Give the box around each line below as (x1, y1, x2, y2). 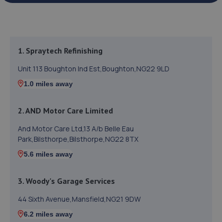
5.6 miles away (24, 150, 73, 158)
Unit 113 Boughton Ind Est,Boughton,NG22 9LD (18, 64, 169, 73)
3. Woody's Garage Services (18, 176, 115, 186)
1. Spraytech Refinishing (18, 46, 103, 55)
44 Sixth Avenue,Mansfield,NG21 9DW (18, 194, 141, 204)
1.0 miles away (24, 80, 73, 88)
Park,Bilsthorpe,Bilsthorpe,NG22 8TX (18, 134, 138, 144)
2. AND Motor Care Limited (18, 106, 113, 115)
